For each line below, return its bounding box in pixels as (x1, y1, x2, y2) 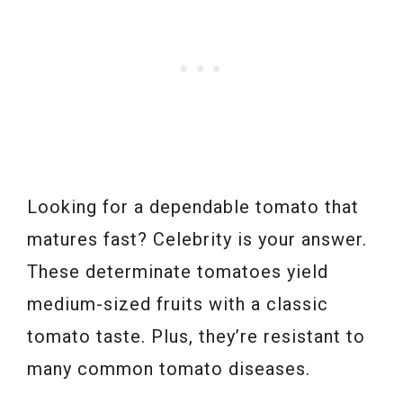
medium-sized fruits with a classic (27, 293, 328, 316)
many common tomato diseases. (27, 358, 310, 381)
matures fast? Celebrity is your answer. (27, 228, 367, 251)
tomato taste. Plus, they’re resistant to (27, 326, 365, 348)
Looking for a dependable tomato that (27, 196, 359, 219)
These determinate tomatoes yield (27, 261, 328, 283)
